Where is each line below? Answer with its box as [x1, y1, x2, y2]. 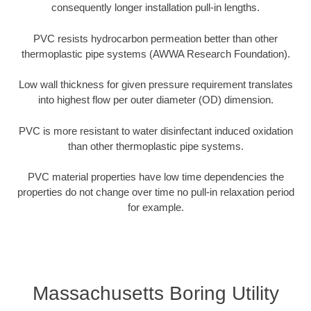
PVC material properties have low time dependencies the [27, 171, 284, 183]
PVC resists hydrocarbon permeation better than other [33, 32, 278, 44]
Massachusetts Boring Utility [32, 282, 279, 304]
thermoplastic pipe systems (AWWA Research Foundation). [21, 47, 290, 60]
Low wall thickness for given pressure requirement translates [18, 78, 293, 91]
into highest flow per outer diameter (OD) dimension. [37, 94, 274, 106]
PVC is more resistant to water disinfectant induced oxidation [18, 124, 293, 137]
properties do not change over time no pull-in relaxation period [17, 186, 294, 199]
